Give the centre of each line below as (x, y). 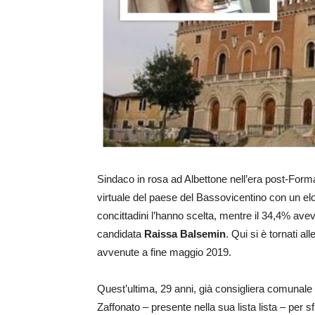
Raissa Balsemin (185, 234)
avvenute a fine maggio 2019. (164, 252)
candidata (121, 234)
